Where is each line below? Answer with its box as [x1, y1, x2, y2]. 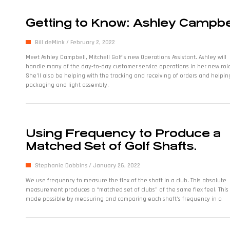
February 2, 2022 [69, 39, 115, 47]
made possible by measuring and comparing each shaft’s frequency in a [26, 195, 222, 203]
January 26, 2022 [91, 162, 140, 170]
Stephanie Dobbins [35, 162, 89, 170]
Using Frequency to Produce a [26, 127, 221, 140]
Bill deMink [35, 39, 66, 47]
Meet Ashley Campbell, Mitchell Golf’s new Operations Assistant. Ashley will [26, 53, 226, 62]
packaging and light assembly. [26, 81, 109, 89]
